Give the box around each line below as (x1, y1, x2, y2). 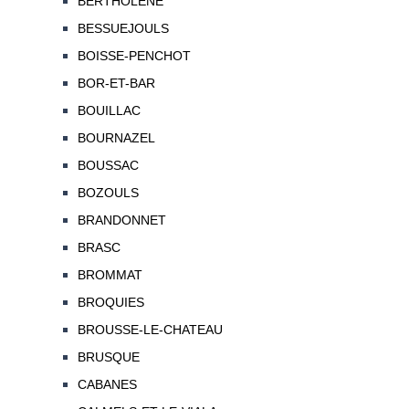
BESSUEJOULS (77, 21, 169, 37)
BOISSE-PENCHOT (77, 48, 191, 64)
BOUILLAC (77, 103, 141, 119)
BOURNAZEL (77, 131, 155, 146)
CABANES (77, 377, 137, 393)
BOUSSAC (77, 158, 139, 173)
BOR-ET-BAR (77, 76, 155, 91)
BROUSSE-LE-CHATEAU (77, 322, 223, 338)
